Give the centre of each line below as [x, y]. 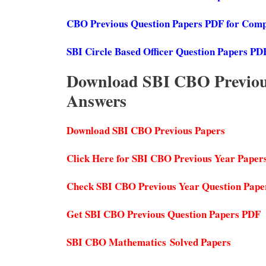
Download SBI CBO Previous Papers [146, 130]
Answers [96, 100]
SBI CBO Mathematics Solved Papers [149, 242]
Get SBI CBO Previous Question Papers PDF [164, 214]
